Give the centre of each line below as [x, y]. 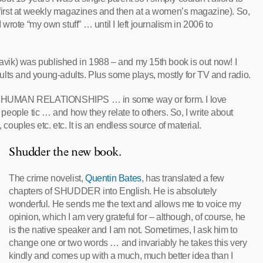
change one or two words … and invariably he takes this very [128, 243]
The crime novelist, [47, 178]
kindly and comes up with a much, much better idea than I [121, 256]
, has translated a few [183, 178]
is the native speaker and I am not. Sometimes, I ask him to [123, 230]
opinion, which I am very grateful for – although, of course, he [127, 217]
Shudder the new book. [65, 152]
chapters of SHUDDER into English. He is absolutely [113, 191]
